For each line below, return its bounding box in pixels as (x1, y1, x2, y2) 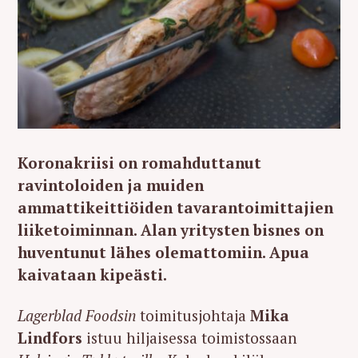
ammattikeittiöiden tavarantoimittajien (18, 197, 333, 218)
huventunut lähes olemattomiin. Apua (18, 242, 309, 263)
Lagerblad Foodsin (18, 304, 136, 325)
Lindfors (18, 327, 82, 348)
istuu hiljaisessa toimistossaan (82, 327, 297, 348)
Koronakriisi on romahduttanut (18, 153, 261, 173)
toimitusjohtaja (136, 304, 250, 325)
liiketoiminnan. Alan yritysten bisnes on (18, 220, 324, 241)
